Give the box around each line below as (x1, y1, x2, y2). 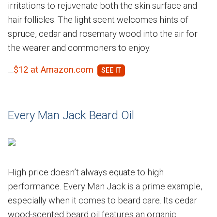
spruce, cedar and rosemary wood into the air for (8, 28, 198, 39)
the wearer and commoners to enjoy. (8, 42, 151, 53)
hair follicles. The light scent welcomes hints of (8, 14, 188, 25)
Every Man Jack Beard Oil (8, 108, 134, 122)
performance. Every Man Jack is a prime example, (8, 181, 202, 191)
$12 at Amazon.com (14, 64, 93, 75)
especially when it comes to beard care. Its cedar (8, 195, 197, 205)
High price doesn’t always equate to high (8, 167, 164, 177)
